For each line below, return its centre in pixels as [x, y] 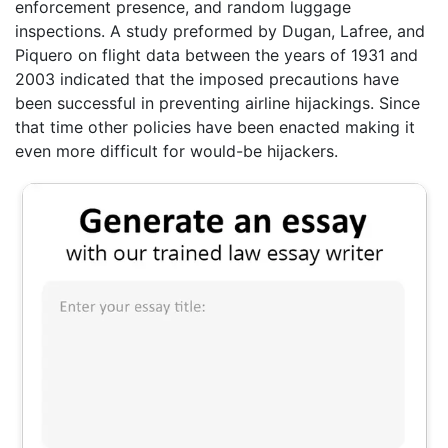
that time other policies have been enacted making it [215, 127]
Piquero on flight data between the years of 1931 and [216, 55]
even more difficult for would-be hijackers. [176, 151]
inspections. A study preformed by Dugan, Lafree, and [220, 31]
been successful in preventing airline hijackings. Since [217, 103]
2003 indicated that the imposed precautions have [207, 79]
